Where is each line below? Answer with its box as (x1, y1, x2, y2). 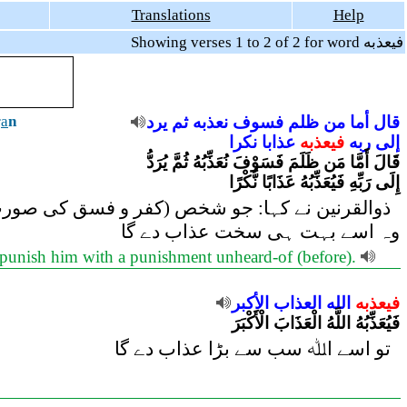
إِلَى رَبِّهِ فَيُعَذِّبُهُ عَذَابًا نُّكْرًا (229, 173, 400, 192)
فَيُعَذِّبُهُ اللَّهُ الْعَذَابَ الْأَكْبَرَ (232, 313, 400, 333)
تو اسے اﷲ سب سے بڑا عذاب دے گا (114, 338, 400, 360)
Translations (131, 6, 211, 24)
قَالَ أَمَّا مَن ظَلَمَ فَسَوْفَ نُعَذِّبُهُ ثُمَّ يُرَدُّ (146, 153, 400, 172)
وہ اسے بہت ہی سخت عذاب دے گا (121, 221, 400, 243)
